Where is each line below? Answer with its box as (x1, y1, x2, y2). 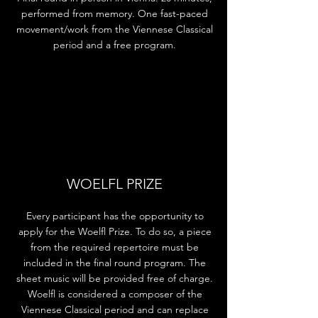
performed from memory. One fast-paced (21, 7, 208, 20)
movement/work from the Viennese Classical (16, 23, 213, 35)
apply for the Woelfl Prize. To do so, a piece (18, 225, 212, 238)
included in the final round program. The (23, 256, 206, 269)
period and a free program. (53, 38, 176, 51)
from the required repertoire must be (31, 241, 199, 253)
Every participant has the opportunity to (26, 209, 204, 222)
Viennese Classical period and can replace (21, 303, 209, 316)
